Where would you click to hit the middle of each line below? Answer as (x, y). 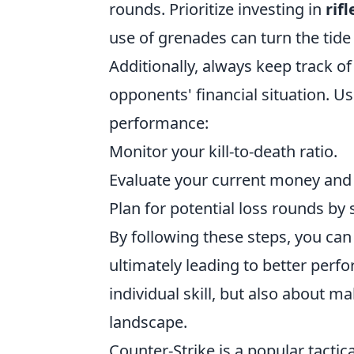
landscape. (148, 322)
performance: (159, 123)
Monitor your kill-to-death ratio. (223, 152)
